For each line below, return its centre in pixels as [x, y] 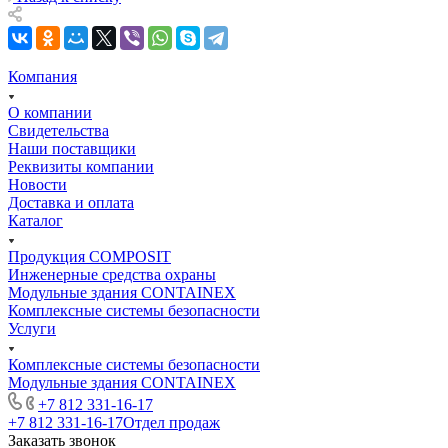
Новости [37, 185]
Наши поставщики [72, 149]
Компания [42, 77]
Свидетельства [58, 131]
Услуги [32, 329]
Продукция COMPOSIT [89, 257]
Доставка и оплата [71, 203]
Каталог [35, 221]
